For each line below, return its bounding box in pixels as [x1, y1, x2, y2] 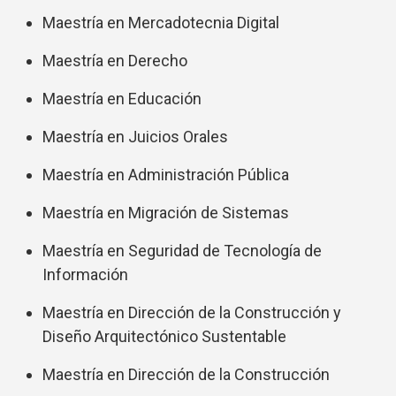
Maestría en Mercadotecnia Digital [42, 13, 279, 33]
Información [42, 265, 128, 285]
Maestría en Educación [42, 89, 202, 109]
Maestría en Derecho [42, 51, 187, 71]
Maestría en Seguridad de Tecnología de [42, 241, 322, 261]
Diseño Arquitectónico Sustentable [42, 327, 286, 346]
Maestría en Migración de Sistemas [42, 203, 289, 223]
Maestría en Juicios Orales [42, 127, 228, 147]
